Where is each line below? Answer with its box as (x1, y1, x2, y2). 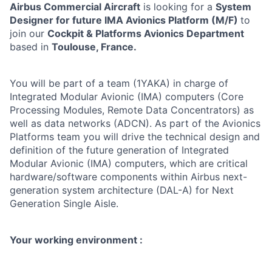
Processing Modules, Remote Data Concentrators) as (10, 104, 254, 116)
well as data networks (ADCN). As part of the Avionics (10, 117, 260, 129)
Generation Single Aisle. (10, 197, 118, 209)
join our (10, 27, 47, 39)
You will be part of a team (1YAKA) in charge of (10, 77, 228, 89)
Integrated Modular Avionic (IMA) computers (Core (10, 90, 243, 103)
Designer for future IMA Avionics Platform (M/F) (10, 14, 240, 26)
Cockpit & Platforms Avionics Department (47, 27, 244, 39)
